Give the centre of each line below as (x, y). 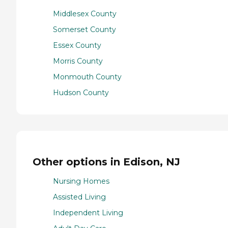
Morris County (78, 61)
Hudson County (81, 93)
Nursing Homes (81, 181)
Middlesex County (85, 14)
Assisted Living (79, 197)
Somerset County (84, 30)
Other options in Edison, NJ (106, 162)
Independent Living (88, 213)
